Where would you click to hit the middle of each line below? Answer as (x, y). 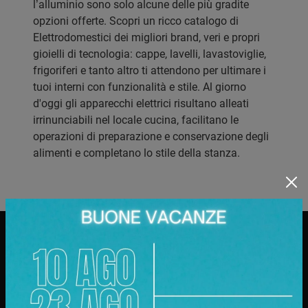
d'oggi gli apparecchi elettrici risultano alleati (141, 104)
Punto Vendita (154, 287)
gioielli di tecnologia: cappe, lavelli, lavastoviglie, (150, 54)
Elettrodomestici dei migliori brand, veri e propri (146, 38)
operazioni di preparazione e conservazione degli (151, 137)
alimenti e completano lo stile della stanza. (136, 153)
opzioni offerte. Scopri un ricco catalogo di (136, 21)
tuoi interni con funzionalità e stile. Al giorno (140, 87)
